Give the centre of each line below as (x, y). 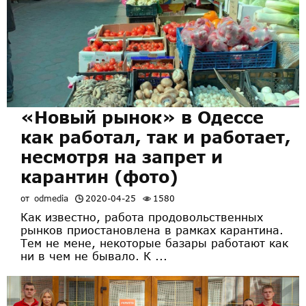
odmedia (51, 198)
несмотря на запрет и (122, 156)
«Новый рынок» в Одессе (142, 117)
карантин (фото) (99, 176)
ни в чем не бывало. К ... (94, 255)
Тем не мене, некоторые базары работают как (154, 242)
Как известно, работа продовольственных (142, 217)
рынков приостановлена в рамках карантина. (152, 229)
